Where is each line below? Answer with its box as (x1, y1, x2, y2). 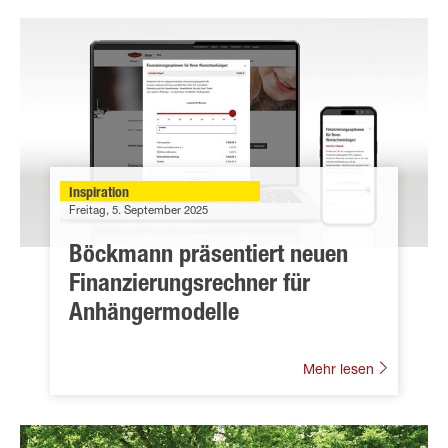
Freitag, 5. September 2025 (69, 205, 208, 217)
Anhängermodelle (69, 302, 239, 327)
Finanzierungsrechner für (69, 273, 310, 298)
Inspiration (69, 186, 129, 201)
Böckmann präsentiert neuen (69, 244, 348, 269)
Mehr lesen (303, 363, 378, 378)
